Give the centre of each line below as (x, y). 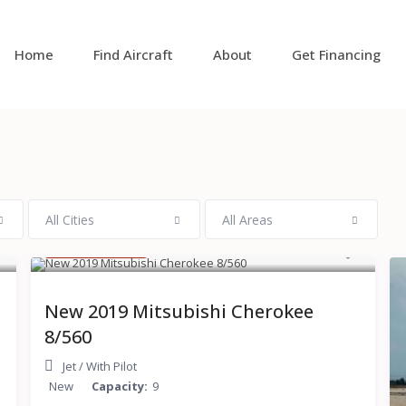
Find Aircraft (134, 55)
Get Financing (337, 55)
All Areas (248, 220)
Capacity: (120, 387)
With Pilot (112, 367)
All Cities (69, 220)
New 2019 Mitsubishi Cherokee (179, 312)
